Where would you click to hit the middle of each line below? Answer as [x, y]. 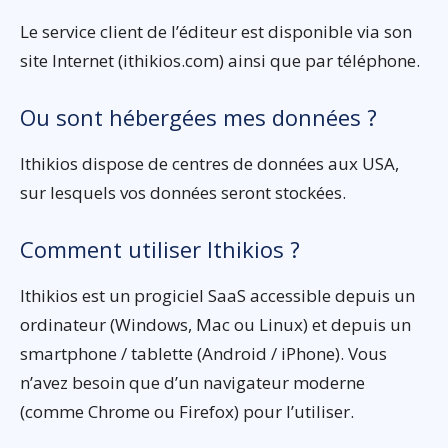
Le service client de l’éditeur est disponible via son [216, 31]
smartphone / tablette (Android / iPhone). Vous [203, 353]
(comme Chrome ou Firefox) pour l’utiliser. [187, 411]
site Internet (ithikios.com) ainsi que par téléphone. [220, 60]
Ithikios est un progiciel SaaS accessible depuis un [217, 295]
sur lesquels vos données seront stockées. [183, 192]
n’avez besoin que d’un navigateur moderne [192, 382]
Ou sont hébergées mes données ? [198, 116]
